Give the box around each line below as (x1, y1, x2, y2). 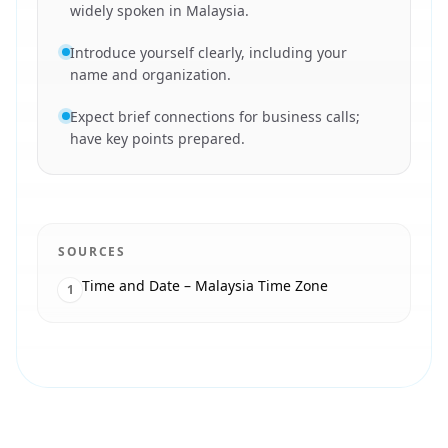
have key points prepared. (70, 129, 245, 148)
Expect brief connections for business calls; (70, 107, 360, 126)
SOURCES (58, 243, 126, 260)
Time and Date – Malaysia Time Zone (82, 276, 328, 295)
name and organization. (70, 65, 231, 84)
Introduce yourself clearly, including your (70, 43, 347, 62)
